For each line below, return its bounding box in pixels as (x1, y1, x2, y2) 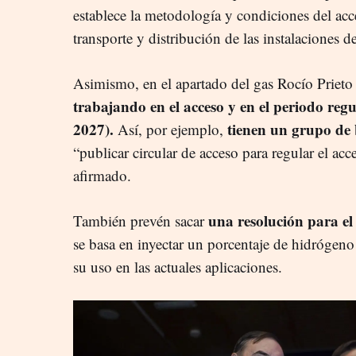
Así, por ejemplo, (114, 119, 227, 140)
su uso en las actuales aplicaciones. (73, 257, 282, 277)
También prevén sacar (73, 211, 204, 231)
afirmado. (73, 165, 131, 186)
